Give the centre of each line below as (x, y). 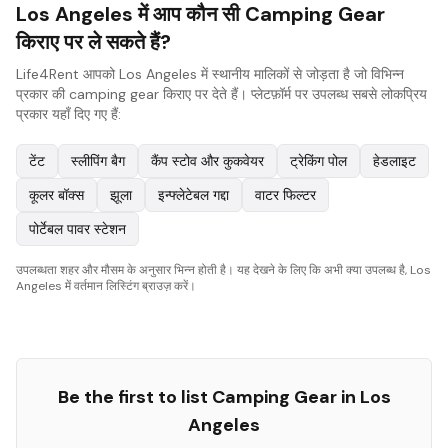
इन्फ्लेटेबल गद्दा (193, 195)
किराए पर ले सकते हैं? (93, 42)
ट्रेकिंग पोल (318, 161)
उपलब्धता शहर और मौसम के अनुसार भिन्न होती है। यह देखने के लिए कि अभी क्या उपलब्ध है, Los (223, 270)
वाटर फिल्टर (285, 195)
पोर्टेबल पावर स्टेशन (77, 229)
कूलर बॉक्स (56, 195)
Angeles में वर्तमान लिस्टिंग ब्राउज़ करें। (106, 286)
